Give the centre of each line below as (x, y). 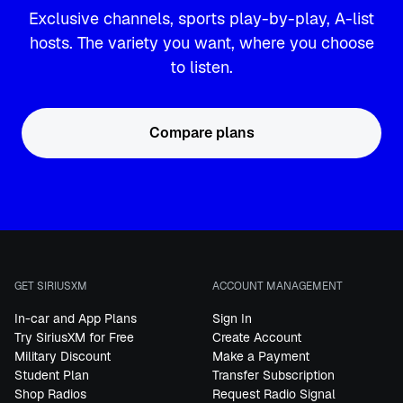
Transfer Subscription (273, 375)
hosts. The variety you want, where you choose (201, 43)
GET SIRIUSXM (51, 286)
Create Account (257, 337)
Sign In (232, 318)
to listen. (201, 67)
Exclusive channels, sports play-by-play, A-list (201, 18)
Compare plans (201, 133)
